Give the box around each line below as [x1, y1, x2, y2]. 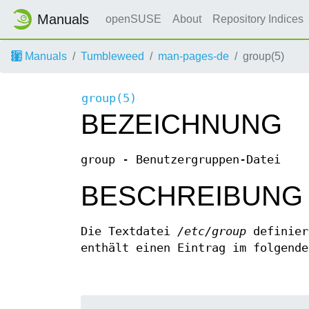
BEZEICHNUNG [81, 109, 282, 140]
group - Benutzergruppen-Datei [81, 153, 281, 167]
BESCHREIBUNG [81, 181, 303, 212]
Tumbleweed [81, 50, 144, 62]
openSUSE [106, 13, 161, 25]
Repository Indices [212, 13, 306, 25]
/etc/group [177, 225, 246, 239]
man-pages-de [158, 50, 229, 62]
